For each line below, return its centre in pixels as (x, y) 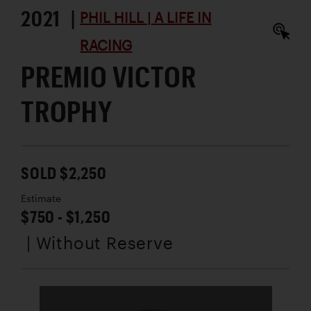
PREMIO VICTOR (109, 76)
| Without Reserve (100, 243)
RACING (106, 45)
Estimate (41, 199)
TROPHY (67, 111)
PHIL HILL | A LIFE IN (146, 18)
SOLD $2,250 (64, 173)
